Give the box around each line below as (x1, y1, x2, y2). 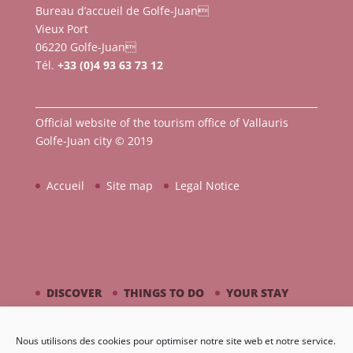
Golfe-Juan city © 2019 (35, 132, 153, 148)
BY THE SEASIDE (46, 308, 133, 324)
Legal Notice (174, 177, 240, 193)
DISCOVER (46, 284, 102, 300)
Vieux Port (35, 21, 88, 37)
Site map (106, 177, 153, 193)
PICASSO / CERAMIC (154, 308, 264, 324)
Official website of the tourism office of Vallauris (35, 114, 288, 130)
